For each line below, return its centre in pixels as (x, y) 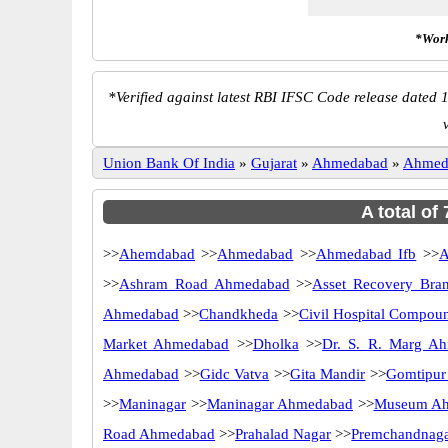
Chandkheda (239, 314)
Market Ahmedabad (166, 344)
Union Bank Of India (169, 163)
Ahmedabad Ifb (366, 254)
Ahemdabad (157, 254)
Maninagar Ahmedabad (279, 404)
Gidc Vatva (234, 374)
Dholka (275, 344)
